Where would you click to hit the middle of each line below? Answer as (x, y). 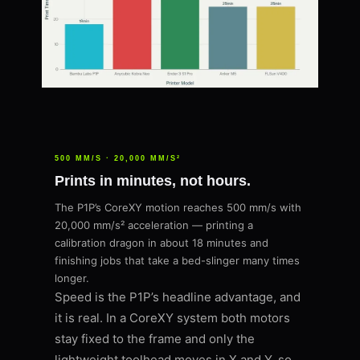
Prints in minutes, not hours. (153, 181)
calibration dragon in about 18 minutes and (162, 243)
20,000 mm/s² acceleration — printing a (154, 225)
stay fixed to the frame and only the (155, 339)
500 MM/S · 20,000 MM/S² (118, 159)
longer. (72, 278)
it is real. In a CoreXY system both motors (172, 318)
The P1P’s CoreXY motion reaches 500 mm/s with (178, 208)
